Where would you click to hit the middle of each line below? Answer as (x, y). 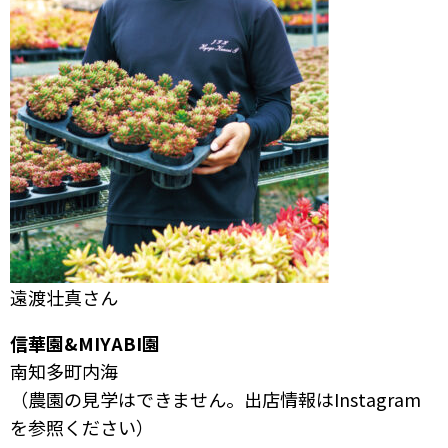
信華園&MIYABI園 (85, 343)
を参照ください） (82, 427)
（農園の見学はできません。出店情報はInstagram (215, 399)
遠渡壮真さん (64, 297)
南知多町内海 (64, 371)
